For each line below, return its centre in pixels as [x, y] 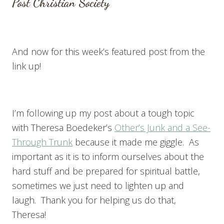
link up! [26, 66]
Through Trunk [42, 142]
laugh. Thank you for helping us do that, [94, 200]
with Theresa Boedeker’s [63, 127]
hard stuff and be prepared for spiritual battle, [106, 171]
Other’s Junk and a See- [162, 127]
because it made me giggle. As [136, 142]
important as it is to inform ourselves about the [108, 156]
